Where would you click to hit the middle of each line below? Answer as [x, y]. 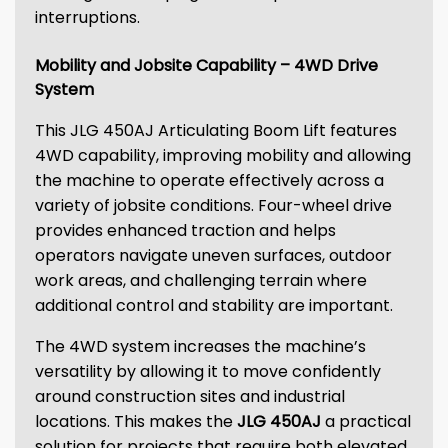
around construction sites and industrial [190, 396]
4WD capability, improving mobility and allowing [223, 155]
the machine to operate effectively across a [209, 180]
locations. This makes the [134, 421]
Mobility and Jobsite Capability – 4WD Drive [206, 65]
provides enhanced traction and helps [185, 230]
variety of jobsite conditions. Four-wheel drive [213, 205]
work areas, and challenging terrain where [201, 280]
